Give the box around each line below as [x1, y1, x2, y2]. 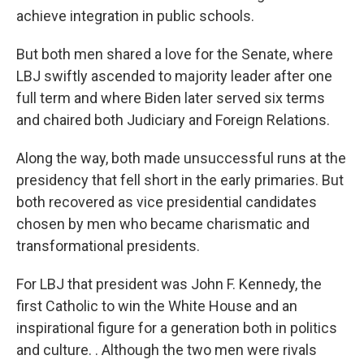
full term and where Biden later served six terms [16, 89, 325, 106]
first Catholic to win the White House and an [16, 297, 297, 314]
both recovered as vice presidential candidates [16, 193, 317, 210]
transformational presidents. [16, 237, 200, 254]
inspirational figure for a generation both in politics [16, 319, 337, 336]
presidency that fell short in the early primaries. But [16, 171, 344, 188]
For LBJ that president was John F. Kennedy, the [16, 275, 322, 292]
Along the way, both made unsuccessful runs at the [16, 149, 346, 167]
